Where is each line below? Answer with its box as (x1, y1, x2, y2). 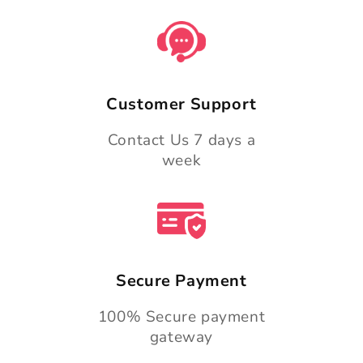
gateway (149, 327, 214, 348)
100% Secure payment (97, 306, 266, 328)
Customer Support (106, 92, 257, 115)
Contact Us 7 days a (107, 129, 256, 151)
